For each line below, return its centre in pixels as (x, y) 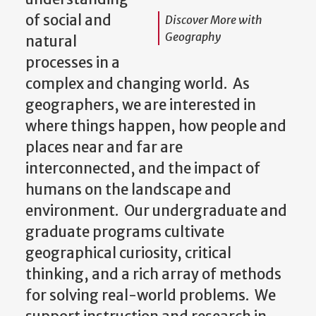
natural (51, 38)
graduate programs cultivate (125, 229)
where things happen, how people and (156, 123)
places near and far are (104, 144)
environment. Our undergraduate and (156, 208)
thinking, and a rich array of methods (153, 271)
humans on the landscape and (128, 187)
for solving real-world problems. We (151, 292)
